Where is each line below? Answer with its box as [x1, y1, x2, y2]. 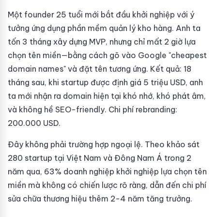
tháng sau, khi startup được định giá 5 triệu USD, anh [8, 77, 203, 87]
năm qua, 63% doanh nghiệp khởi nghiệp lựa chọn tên [8, 167, 207, 176]
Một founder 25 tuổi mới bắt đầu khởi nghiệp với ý [8, 10, 194, 19]
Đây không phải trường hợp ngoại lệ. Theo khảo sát [8, 139, 200, 149]
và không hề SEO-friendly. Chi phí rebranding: [8, 105, 177, 114]
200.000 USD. [8, 118, 61, 128]
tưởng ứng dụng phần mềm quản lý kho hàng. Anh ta [8, 23, 201, 33]
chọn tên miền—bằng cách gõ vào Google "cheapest [8, 50, 207, 60]
